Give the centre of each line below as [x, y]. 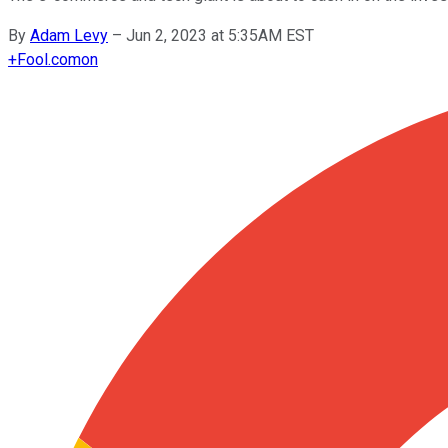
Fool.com [49, 59]
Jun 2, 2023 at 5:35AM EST [220, 35]
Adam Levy [69, 35]
